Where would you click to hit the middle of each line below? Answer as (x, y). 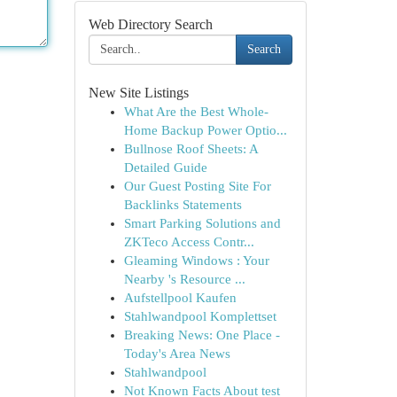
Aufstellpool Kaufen (180, 298)
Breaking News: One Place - (202, 335)
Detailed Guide (165, 167)
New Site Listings (138, 93)
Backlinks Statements (183, 205)
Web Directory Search (150, 24)
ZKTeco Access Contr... (189, 242)
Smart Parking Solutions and (202, 223)
